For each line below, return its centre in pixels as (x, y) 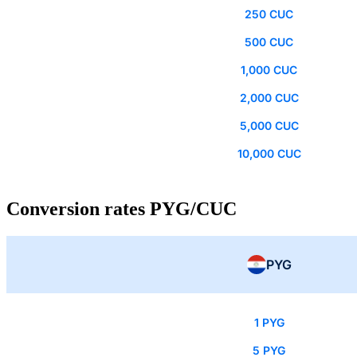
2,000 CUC (269, 98)
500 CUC (269, 42)
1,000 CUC (269, 70)
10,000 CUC (269, 154)
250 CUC (269, 14)
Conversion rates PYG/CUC (122, 209)
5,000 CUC (269, 126)
